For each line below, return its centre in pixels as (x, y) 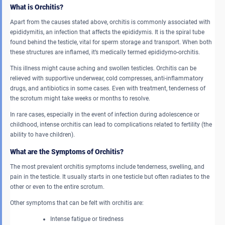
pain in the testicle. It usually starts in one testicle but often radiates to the (110, 177)
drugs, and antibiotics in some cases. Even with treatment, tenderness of (108, 89)
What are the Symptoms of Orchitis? (67, 152)
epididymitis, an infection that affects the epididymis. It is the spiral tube (107, 32)
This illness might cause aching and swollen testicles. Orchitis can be (103, 69)
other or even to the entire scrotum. (58, 187)
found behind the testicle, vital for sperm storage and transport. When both (111, 42)
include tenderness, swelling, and (160, 167)
